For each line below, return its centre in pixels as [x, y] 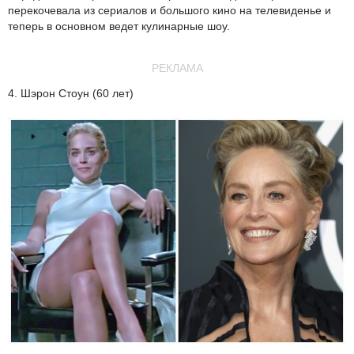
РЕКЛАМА [177, 68]
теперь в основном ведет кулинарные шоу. [119, 26]
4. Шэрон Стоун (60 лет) [71, 94]
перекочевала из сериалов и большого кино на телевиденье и [169, 11]
